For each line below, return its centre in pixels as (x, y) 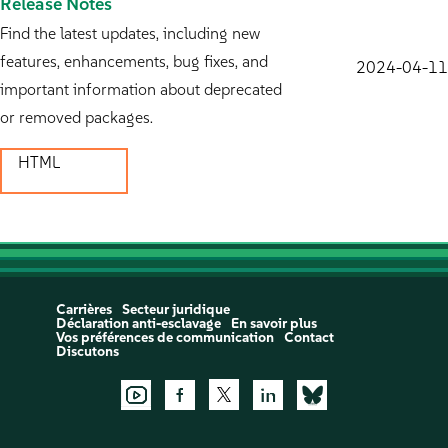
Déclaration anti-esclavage (138, 324)
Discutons (87, 352)
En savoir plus (273, 324)
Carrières (83, 310)
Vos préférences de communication (164, 338)
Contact (308, 338)
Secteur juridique (175, 310)
